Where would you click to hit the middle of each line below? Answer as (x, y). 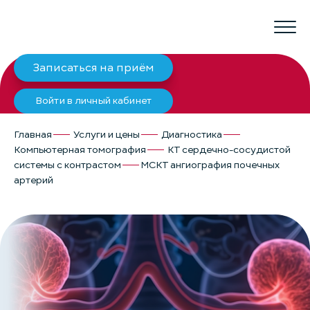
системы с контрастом (67, 165)
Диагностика (192, 135)
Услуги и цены (107, 135)
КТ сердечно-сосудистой (229, 150)
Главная (33, 135)
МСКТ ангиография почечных (210, 165)
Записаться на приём (93, 68)
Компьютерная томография (80, 150)
